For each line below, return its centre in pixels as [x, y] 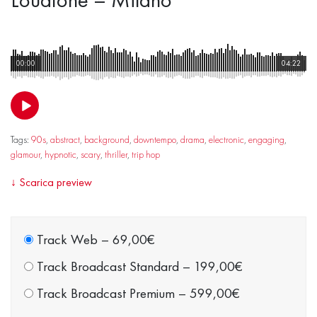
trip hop [146, 154]
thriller [116, 154]
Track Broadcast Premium [105, 293]
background [107, 139]
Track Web [67, 240]
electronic [226, 139]
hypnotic [60, 154]
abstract [65, 139]
